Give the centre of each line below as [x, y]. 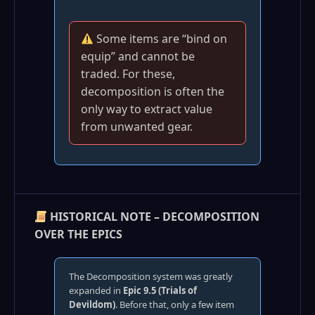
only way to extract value [147, 109]
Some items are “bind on [161, 39]
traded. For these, [128, 74]
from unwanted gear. [137, 127]
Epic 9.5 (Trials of [160, 290]
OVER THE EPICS [78, 234]
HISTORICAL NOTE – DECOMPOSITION [154, 217]
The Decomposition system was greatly [151, 276]
